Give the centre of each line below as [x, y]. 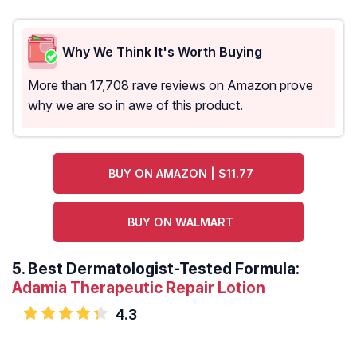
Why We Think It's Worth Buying [162, 51]
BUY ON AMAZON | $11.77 [180, 174]
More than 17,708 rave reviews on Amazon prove [171, 86]
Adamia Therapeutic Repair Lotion [139, 288]
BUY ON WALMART [181, 222]
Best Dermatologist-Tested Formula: [164, 269]
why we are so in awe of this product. [135, 106]
